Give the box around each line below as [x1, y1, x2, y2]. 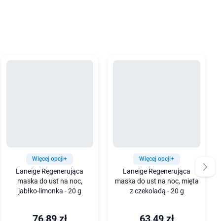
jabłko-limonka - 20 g [18, 186, 81, 195]
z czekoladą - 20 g [129, 186, 184, 195]
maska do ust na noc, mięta [114, 177, 199, 185]
